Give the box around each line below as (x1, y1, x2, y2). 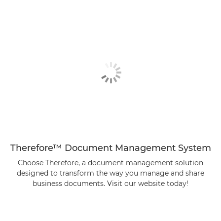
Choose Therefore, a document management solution (18, 158, 203, 167)
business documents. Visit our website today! (33, 179, 188, 188)
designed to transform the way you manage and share (17, 168, 204, 178)
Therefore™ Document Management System (10, 142, 211, 153)
